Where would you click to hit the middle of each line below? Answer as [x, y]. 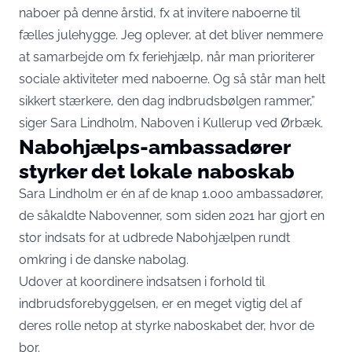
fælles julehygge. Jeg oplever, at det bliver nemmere [171, 35]
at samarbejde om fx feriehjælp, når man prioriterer [167, 57]
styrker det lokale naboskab [157, 171]
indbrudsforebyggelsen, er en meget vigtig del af [160, 304]
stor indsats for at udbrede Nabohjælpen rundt [154, 238]
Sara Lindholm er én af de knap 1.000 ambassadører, [171, 194]
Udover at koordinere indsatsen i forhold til [142, 282]
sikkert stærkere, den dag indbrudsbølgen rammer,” [167, 101]
